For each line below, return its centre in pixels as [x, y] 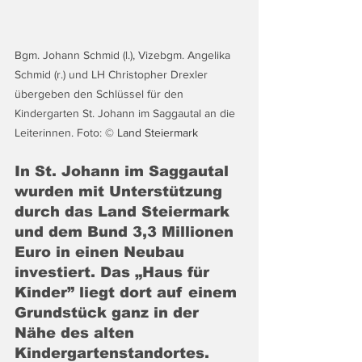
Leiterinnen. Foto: [60, 133]
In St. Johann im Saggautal [124, 172]
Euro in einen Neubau [102, 253]
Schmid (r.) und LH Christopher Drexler [113, 75]
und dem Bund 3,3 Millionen [126, 232]
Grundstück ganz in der [109, 313]
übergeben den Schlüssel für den [101, 94]
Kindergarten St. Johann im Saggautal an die [126, 114]
